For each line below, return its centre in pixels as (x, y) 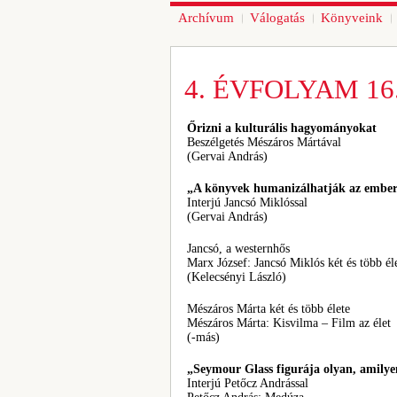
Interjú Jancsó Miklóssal (247, 202)
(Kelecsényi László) (237, 277)
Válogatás (277, 18)
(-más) (203, 337)
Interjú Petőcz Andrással (248, 383)
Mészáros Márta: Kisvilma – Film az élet (289, 323)
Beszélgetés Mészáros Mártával (264, 142)
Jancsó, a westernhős (238, 249)
